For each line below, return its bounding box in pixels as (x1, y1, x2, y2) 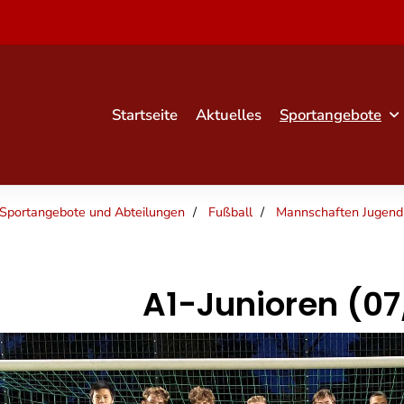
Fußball (208, 203, 252, 221)
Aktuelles (195, 105, 262, 125)
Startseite (111, 105, 178, 125)
